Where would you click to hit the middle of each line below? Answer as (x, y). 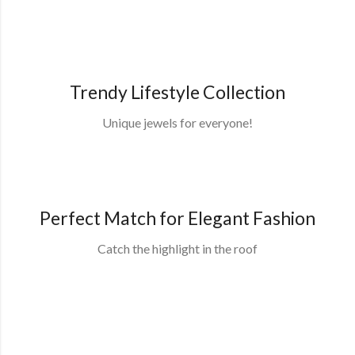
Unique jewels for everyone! (177, 123)
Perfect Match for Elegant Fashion (177, 218)
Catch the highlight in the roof (177, 249)
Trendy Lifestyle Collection (177, 92)
